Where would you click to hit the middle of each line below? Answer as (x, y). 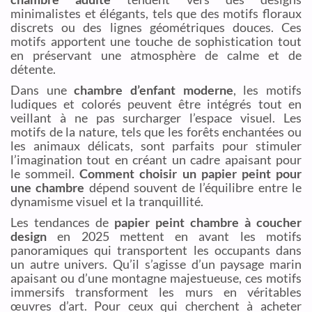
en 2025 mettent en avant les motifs (174, 236)
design (29, 236)
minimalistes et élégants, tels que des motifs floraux (156, 14)
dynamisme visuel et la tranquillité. (107, 201)
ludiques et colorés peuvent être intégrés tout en (156, 104)
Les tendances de (62, 222)
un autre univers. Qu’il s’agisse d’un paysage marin (156, 264)
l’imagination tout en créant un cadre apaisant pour (156, 159)
